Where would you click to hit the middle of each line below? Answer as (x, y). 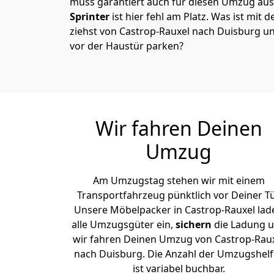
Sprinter (90, 17)
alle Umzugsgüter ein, (123, 224)
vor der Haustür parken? (127, 46)
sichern (194, 224)
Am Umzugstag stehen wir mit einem (179, 180)
